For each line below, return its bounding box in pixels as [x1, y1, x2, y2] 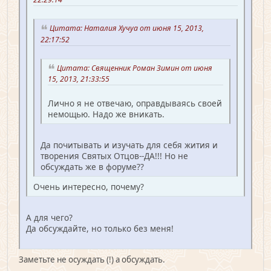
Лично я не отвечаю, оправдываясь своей [48, 97, 222, 109]
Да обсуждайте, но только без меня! [26, 223, 174, 235]
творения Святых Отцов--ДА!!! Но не [41, 150, 188, 162]
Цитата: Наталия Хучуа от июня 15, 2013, [50, 22, 204, 33]
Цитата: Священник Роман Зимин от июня [57, 62, 212, 73]
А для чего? [26, 212, 73, 224]
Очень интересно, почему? [33, 181, 144, 193]
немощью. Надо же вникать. [48, 108, 165, 120]
